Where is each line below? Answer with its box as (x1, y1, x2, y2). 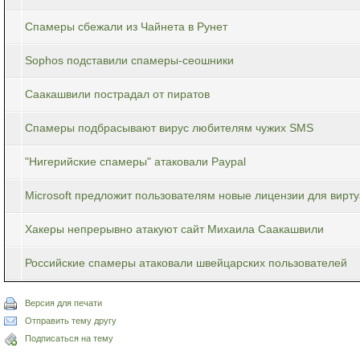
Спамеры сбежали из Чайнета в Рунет (25, 19, 227, 33)
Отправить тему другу (25, 315, 117, 325)
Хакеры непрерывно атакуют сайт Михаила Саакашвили (25, 222, 324, 235)
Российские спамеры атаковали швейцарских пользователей (25, 256, 347, 269)
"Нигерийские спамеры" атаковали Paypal (25, 154, 246, 168)
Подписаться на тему (25, 333, 113, 343)
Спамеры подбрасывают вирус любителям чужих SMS (25, 121, 313, 134)
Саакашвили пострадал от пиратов (25, 87, 210, 100)
